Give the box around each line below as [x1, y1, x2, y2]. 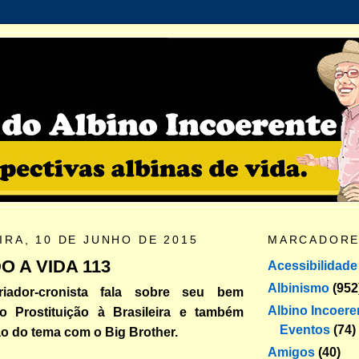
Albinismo [268, 280, 329, 295]
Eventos [280, 322, 330, 337]
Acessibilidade [268, 258, 357, 272]
